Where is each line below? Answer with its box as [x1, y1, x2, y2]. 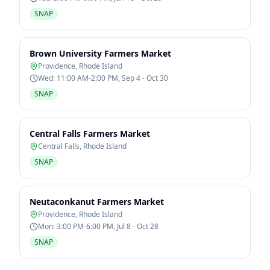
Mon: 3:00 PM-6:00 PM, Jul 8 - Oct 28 [38, 221, 159, 231]
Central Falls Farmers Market [30, 128, 150, 139]
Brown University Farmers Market [30, 48, 171, 59]
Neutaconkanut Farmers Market [30, 196, 164, 207]
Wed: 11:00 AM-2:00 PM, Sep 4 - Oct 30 [38, 73, 168, 83]
